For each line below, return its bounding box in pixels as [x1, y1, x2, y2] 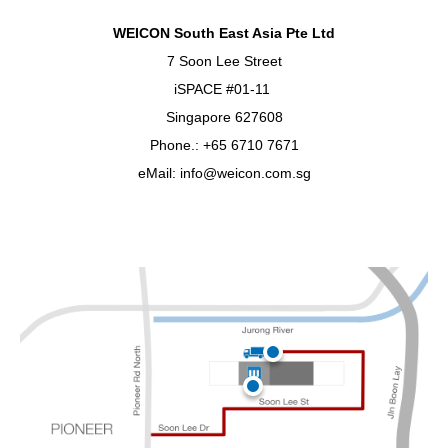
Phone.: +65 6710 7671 [149, 136, 299, 153]
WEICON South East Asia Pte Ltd [113, 24, 335, 41]
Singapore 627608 [165, 108, 283, 125]
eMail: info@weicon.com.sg [137, 164, 311, 181]
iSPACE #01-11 [174, 80, 274, 97]
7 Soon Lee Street [166, 52, 282, 69]
